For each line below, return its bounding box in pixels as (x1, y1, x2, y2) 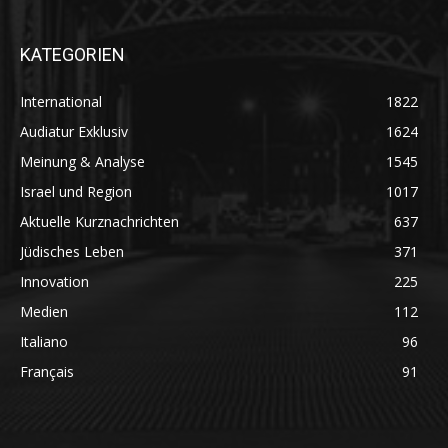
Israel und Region (20, 182, 132, 202)
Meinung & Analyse (20, 152, 145, 172)
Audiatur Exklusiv (20, 122, 128, 142)
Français (20, 362, 74, 382)
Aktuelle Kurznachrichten (20, 212, 179, 232)
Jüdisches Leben (20, 242, 124, 262)
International (20, 92, 102, 112)
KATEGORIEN (20, 44, 125, 66)
